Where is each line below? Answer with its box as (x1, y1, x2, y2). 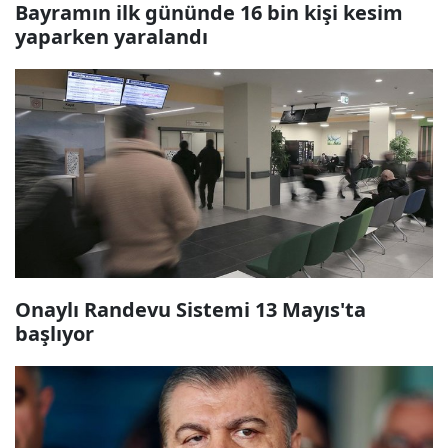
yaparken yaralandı (15, 23, 208, 50)
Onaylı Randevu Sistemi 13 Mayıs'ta (15, 296, 366, 323)
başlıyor (15, 320, 94, 347)
